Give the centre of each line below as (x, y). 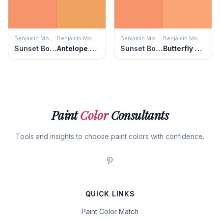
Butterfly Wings (198, 48)
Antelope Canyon (93, 48)
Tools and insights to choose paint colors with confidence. (110, 136)
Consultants (138, 115)
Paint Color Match (110, 211)
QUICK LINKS (110, 194)
